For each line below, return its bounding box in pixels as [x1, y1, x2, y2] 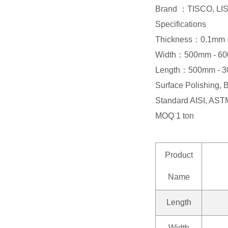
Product [164, 150, 193, 159]
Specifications [155, 19, 208, 28]
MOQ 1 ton [155, 111, 194, 120]
